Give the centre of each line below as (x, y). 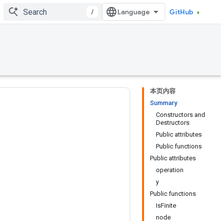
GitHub (181, 12)
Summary (164, 103)
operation (170, 170)
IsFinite (166, 205)
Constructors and (181, 115)
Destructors (173, 123)
